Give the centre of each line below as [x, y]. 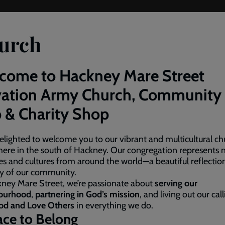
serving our [176, 183]
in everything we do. [114, 205]
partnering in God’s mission [87, 194]
